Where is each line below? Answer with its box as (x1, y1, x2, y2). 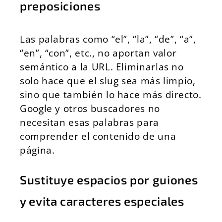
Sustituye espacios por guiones (20, 172, 198, 187)
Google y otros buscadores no (20, 102, 160, 115)
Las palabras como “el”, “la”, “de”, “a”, (20, 32, 196, 46)
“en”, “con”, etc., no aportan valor (20, 46, 177, 59)
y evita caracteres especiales (20, 194, 184, 208)
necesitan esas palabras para (20, 115, 159, 129)
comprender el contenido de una (20, 129, 176, 143)
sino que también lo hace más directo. (20, 88, 202, 101)
